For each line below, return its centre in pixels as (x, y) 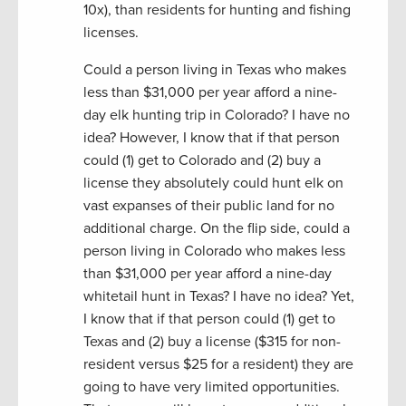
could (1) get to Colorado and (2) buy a (202, 160)
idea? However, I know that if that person (212, 137)
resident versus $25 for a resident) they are (218, 364)
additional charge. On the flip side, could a (217, 228)
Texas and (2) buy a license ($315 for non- (212, 341)
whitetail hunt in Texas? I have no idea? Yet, (219, 296)
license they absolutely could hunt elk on (213, 183)
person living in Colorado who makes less (214, 251)
